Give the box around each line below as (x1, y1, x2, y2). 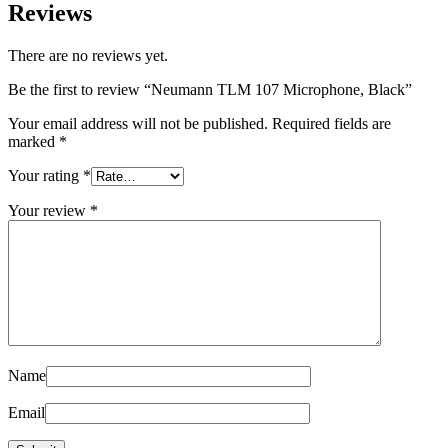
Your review (8, 201, 90, 219)
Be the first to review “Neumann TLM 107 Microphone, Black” (8, 80, 412, 98)
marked (8, 132, 59, 150)
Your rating (8, 166, 83, 184)
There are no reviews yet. (8, 46, 168, 64)
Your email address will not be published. (8, 114, 268, 132)
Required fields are (272, 114, 391, 132)
